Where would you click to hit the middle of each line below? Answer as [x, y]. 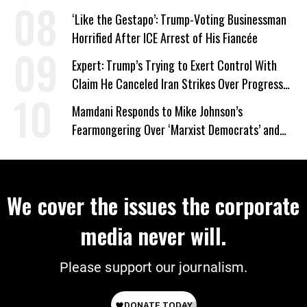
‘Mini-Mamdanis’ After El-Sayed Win [154, 148]
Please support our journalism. [153, 267]
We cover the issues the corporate [153, 205]
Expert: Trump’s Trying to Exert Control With [174, 65]
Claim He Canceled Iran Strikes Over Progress [177, 83]
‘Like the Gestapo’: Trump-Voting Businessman [179, 19]
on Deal [89, 102]
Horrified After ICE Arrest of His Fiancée [165, 37]
